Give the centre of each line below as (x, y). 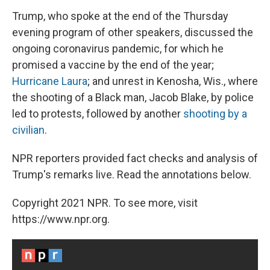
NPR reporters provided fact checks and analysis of (135, 159)
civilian (28, 130)
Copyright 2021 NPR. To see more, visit (105, 203)
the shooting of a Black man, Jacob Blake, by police (133, 98)
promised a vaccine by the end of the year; (113, 65)
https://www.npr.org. (61, 219)
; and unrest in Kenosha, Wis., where (173, 81)
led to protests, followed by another (98, 114)
